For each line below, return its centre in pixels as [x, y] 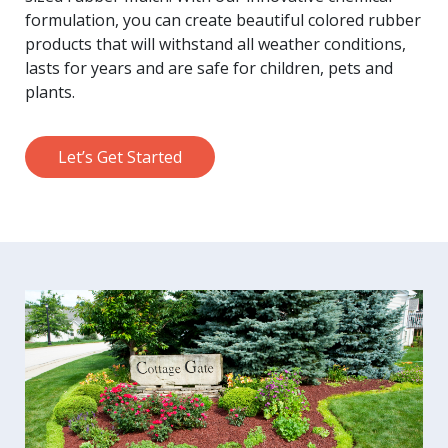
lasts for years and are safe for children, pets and [209, 67]
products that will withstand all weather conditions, [215, 43]
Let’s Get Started [120, 156]
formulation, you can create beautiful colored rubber [223, 19]
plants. [50, 91]
